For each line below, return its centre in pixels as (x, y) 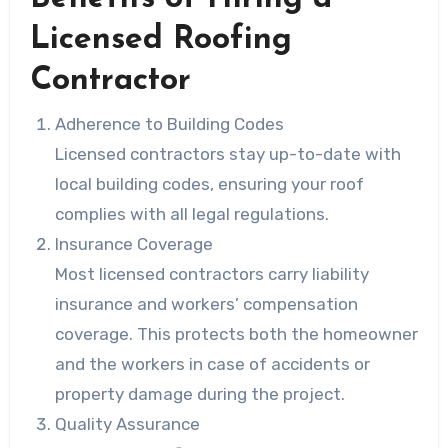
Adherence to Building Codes (170, 123)
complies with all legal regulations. (192, 213)
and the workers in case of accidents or (213, 363)
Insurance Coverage (134, 243)
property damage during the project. (200, 393)
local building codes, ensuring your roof (210, 183)
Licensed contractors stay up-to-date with (228, 153)
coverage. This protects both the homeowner (237, 333)
